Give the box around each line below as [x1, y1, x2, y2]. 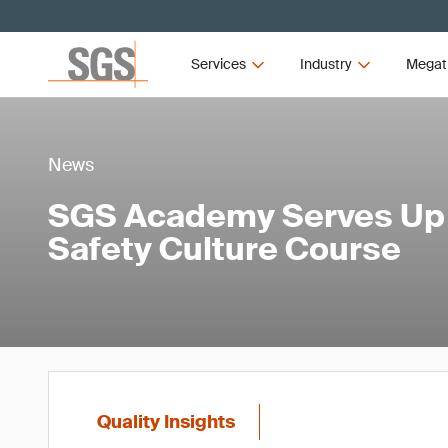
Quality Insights [97, 410, 235, 434]
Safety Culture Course [48, 228, 401, 270]
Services [191, 55, 247, 73]
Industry [299, 55, 352, 73]
